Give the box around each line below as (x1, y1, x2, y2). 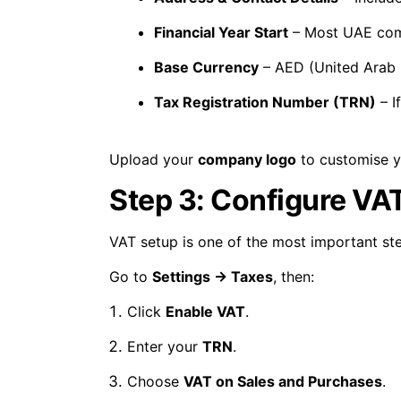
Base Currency (154, 58, 259, 77)
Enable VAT (166, 303, 245, 321)
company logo (198, 150, 296, 169)
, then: (273, 268, 314, 286)
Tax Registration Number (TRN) (154, 93, 376, 112)
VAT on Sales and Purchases (183, 372, 382, 391)
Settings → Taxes (152, 268, 273, 286)
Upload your (109, 150, 198, 169)
